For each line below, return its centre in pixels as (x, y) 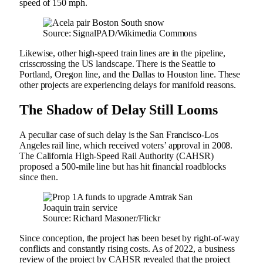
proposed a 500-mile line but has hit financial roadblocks (123, 166)
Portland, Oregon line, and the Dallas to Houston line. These (130, 74)
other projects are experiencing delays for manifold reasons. (129, 85)
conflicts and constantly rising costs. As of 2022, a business (127, 248)
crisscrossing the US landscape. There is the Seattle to (117, 63)
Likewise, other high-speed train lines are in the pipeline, (123, 53)
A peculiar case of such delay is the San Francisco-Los (119, 134)
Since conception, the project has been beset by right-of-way (130, 238)
